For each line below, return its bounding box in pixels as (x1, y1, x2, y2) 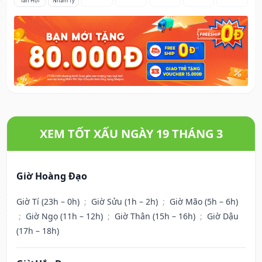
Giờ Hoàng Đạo (16, 170, 87, 183)
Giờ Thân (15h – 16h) (115, 211, 198, 222)
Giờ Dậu (207, 211, 239, 222)
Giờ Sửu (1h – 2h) (91, 196, 160, 208)
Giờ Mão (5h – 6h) (170, 196, 238, 208)
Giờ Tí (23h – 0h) (16, 196, 82, 208)
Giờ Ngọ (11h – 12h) (26, 211, 105, 222)
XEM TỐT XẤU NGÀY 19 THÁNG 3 (39, 126, 223, 142)
